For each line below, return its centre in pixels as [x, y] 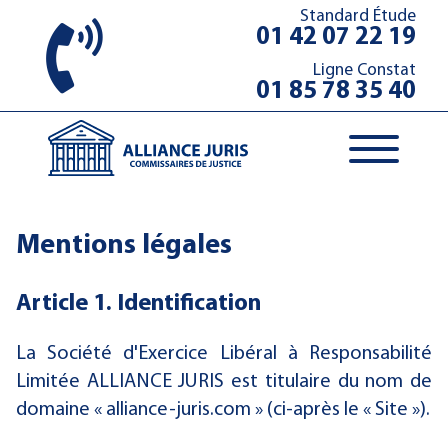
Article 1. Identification [138, 304]
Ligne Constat [364, 70]
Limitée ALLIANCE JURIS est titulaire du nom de [224, 382]
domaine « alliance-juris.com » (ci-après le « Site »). [223, 410]
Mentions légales [124, 246]
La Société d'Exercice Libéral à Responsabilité [224, 354]
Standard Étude [358, 16]
